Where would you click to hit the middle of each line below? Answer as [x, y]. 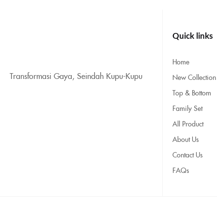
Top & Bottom [192, 93]
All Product [188, 124]
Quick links [193, 36]
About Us [186, 139]
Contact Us [187, 155]
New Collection [194, 77]
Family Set [187, 108]
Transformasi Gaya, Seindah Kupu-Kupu [76, 76]
